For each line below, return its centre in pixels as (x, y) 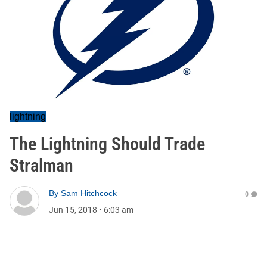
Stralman (41, 165)
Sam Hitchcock (89, 193)
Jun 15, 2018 (73, 210)
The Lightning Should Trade (107, 144)
